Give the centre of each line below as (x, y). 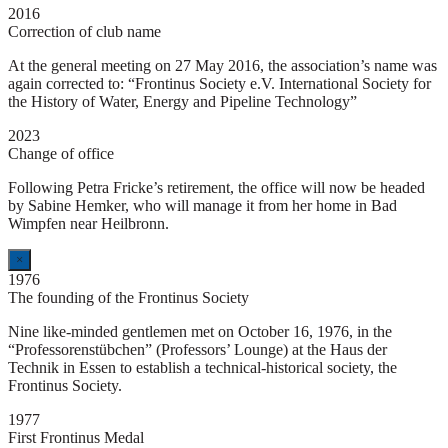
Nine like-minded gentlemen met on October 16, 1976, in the (200, 332)
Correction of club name (84, 32)
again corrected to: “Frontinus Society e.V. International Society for (219, 84)
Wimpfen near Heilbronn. (88, 224)
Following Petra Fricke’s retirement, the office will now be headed (216, 188)
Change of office (61, 154)
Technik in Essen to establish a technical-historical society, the (202, 368)
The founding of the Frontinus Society (128, 298)
